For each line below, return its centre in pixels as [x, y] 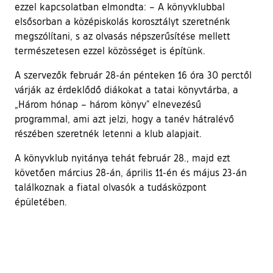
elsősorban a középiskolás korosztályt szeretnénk [122, 22]
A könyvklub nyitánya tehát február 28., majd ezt [122, 158]
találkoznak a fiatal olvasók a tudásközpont [111, 187]
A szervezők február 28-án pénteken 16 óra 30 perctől [133, 75]
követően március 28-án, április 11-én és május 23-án [131, 173]
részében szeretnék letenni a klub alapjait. [108, 134]
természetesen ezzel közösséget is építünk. [110, 51]
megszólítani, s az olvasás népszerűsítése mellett [122, 36]
